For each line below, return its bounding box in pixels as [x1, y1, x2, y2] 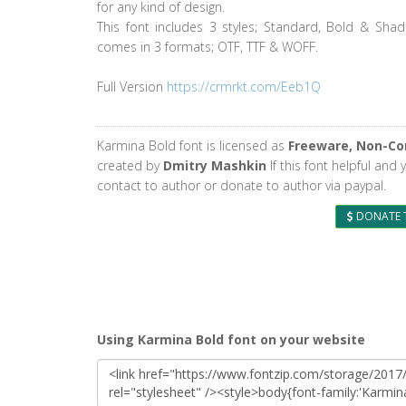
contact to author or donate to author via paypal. [97, 177, 386, 194]
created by [97, 157, 163, 174]
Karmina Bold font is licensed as [97, 137, 288, 154]
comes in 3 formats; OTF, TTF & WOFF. [97, 38, 318, 55]
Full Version [97, 78, 167, 95]
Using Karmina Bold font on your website [97, 331, 365, 348]
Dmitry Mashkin [163, 157, 266, 174]
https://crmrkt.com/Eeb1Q [167, 78, 321, 95]
